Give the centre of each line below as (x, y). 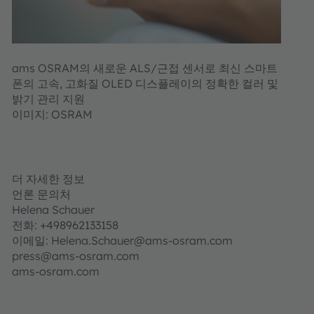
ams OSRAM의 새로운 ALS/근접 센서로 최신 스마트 (145, 68)
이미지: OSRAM (52, 114)
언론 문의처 (41, 194)
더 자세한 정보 (48, 178)
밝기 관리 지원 (48, 98)
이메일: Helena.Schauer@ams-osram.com (122, 240)
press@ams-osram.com (108, 255)
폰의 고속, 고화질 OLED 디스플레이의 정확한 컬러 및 (145, 83)
